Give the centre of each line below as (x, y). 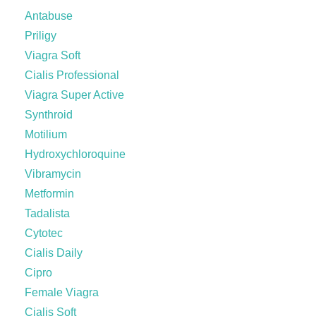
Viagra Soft (53, 55)
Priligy (41, 36)
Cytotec (44, 233)
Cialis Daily (54, 253)
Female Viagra (62, 292)
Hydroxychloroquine (75, 154)
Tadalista (47, 213)
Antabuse (49, 16)
